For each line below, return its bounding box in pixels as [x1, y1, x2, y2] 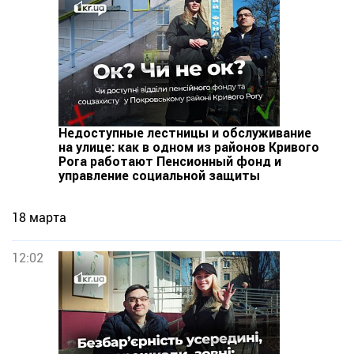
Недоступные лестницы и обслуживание [58, 126, 311, 141]
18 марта [12, 210, 66, 225]
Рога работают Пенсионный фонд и [58, 154, 281, 169]
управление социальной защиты [58, 168, 260, 183]
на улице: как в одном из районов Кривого [58, 140, 319, 155]
